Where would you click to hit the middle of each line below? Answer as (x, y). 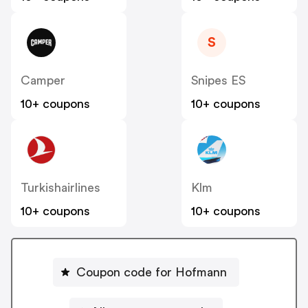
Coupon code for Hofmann (151, 272)
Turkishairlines (60, 188)
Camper (43, 81)
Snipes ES (219, 81)
